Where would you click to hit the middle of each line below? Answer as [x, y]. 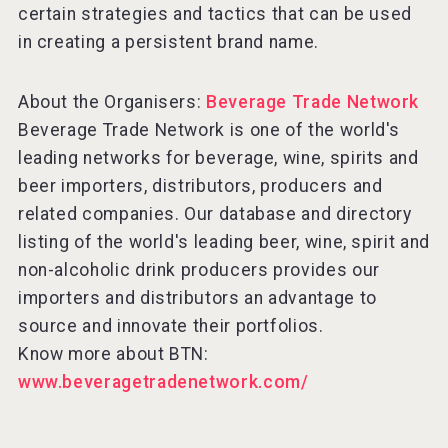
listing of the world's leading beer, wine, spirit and [223, 241]
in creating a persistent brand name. [168, 41]
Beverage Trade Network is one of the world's [209, 129]
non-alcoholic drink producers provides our [198, 269]
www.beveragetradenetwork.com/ [163, 381]
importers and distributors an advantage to [197, 297]
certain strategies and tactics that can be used [214, 13]
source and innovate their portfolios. [170, 325]
